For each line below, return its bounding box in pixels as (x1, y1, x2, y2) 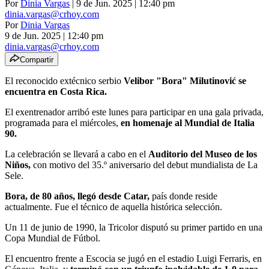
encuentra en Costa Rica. (5, 86, 107, 97)
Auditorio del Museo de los (148, 148, 257, 159)
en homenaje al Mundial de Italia (121, 117, 255, 128)
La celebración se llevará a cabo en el (5, 148, 148, 159)
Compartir (20, 55, 53, 64)
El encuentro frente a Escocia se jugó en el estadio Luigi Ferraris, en (5, 253, 262, 264)
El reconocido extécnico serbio (5, 75, 121, 86)
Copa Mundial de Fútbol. (5, 232, 100, 243)
